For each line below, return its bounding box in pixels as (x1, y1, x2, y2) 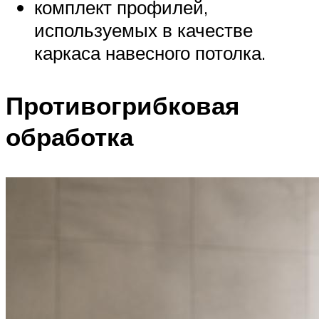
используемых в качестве (34, 19, 253, 42)
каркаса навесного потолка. (34, 41, 266, 65)
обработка (6, 120, 133, 152)
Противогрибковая (6, 89, 239, 121)
